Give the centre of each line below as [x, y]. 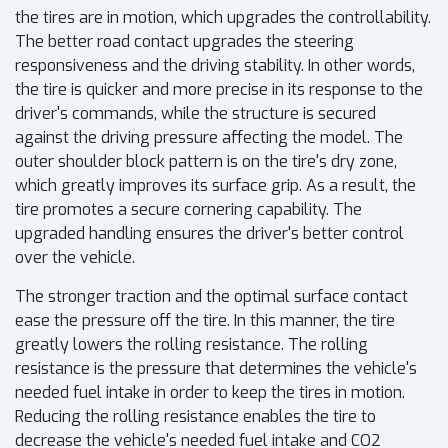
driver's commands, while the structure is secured [195, 114]
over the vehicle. [75, 258]
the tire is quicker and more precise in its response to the [219, 90]
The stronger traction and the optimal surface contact [211, 297]
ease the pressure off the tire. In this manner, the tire [205, 321]
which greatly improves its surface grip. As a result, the [215, 186]
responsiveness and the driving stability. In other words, [215, 66]
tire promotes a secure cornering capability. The [188, 210]
